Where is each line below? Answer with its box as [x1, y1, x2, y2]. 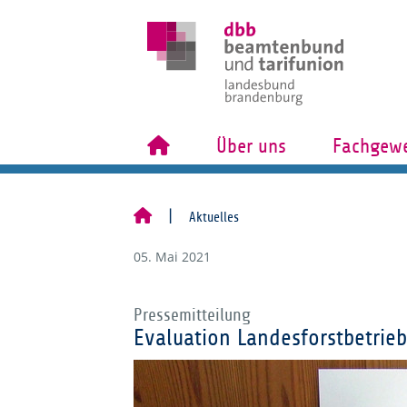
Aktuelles [189, 210, 239, 224]
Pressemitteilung [134, 306, 251, 324]
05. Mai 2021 [134, 248, 211, 265]
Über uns [215, 135, 286, 157]
